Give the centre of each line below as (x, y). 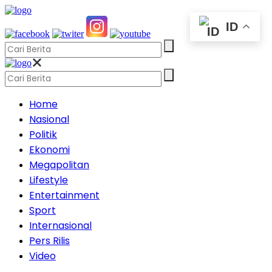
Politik (43, 135)
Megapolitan (59, 165)
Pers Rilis (49, 241)
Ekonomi (49, 150)
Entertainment (64, 195)
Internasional (60, 226)
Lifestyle (49, 180)
